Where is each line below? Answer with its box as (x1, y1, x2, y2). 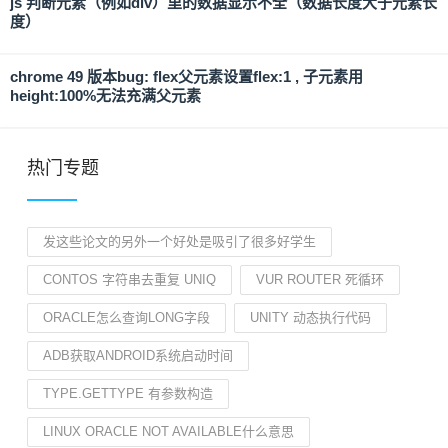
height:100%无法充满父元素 (10, 87, 201, 104)
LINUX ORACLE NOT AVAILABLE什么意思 (43, 424, 294, 439)
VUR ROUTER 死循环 (256, 272, 384, 287)
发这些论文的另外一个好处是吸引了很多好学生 (43, 234, 316, 249)
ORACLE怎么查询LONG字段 (43, 310, 210, 325)
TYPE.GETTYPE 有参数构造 (43, 386, 213, 401)
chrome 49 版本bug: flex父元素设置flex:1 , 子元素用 (10, 68, 363, 85)
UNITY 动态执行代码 (250, 310, 371, 325)
